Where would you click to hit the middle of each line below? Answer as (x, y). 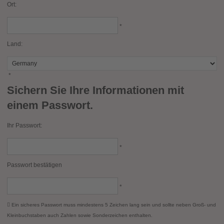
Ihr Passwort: (24, 125)
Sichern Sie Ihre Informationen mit (95, 90)
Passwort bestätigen (34, 165)
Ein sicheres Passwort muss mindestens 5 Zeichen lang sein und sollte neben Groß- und (113, 205)
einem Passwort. (50, 105)
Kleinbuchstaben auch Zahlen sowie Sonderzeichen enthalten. (80, 215)
